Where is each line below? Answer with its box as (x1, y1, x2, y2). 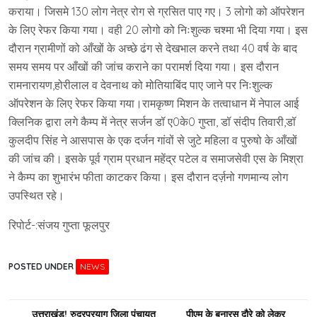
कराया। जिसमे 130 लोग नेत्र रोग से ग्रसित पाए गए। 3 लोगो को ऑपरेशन (8, 4, 304, 18)
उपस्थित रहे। (8, 188, 64, 202)
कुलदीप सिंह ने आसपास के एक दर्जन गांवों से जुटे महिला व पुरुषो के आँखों (8, 133, 297, 147)
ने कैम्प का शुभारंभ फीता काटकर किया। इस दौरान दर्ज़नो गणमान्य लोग (8, 170, 288, 184)
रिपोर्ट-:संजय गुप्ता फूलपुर (8, 218, 110, 232)
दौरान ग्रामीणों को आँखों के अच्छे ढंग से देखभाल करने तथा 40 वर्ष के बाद (8, 41, 297, 55)
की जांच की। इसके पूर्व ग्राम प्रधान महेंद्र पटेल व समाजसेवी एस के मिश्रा (8, 151, 304, 166)
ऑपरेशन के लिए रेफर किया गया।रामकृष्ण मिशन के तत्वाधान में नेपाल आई (8, 96, 299, 110)
